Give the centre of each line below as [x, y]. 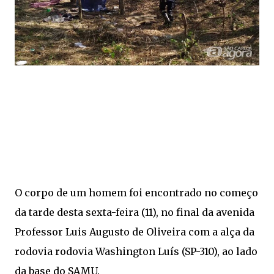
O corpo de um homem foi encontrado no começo [136, 193]
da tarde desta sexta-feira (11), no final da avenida [135, 213]
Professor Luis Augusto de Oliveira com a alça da [135, 232]
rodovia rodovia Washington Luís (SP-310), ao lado [136, 252]
